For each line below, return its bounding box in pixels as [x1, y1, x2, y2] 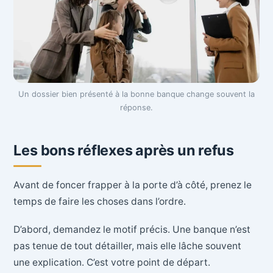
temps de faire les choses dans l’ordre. [13, 196, 186, 208]
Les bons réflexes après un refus [13, 141, 234, 160]
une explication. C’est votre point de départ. [13, 256, 211, 268]
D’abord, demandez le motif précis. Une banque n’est [13, 223, 251, 235]
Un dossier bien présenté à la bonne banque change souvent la [18, 90, 255, 99]
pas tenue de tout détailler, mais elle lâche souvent [13, 239, 242, 252]
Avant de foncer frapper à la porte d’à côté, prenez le [13, 179, 252, 191]
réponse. [120, 103, 153, 113]
